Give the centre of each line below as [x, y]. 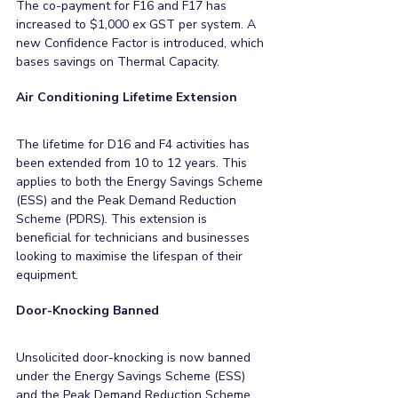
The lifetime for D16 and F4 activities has [135, 144]
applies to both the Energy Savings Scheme [141, 182]
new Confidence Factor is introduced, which [142, 43]
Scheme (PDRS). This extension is [113, 219]
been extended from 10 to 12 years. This [133, 163]
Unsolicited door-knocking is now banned [135, 358]
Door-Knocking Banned [88, 310]
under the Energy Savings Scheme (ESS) [132, 376]
